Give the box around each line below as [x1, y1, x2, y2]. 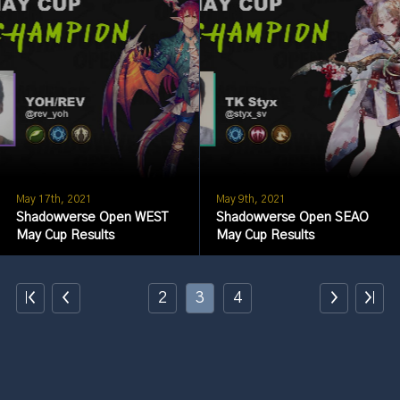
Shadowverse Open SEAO [215, 211, 369, 224]
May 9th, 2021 [215, 194, 286, 205]
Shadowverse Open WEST [15, 211, 168, 224]
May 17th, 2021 [15, 194, 92, 205]
